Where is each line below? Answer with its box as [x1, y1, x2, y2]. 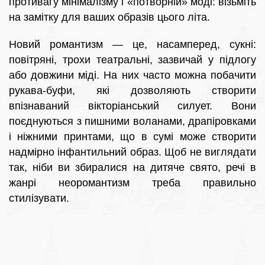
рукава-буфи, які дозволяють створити [9, 85, 256, 97]
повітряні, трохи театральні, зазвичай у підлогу [9, 54, 256, 66]
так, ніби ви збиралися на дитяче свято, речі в [9, 161, 256, 174]
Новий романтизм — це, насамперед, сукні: [9, 38, 256, 51]
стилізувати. [9, 192, 69, 205]
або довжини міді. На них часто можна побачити [9, 69, 256, 82]
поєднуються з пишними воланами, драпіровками [9, 115, 256, 128]
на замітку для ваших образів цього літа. [9, 11, 210, 24]
